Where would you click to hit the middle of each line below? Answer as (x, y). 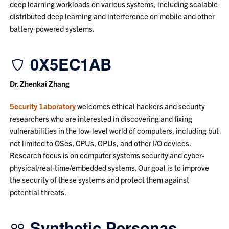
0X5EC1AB (69, 64)
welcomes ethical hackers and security (141, 106)
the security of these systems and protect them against (100, 179)
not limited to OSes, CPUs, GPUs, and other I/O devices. (100, 143)
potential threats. (38, 192)
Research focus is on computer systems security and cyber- (107, 155)
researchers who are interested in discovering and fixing (101, 118)
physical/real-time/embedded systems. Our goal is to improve (110, 167)
